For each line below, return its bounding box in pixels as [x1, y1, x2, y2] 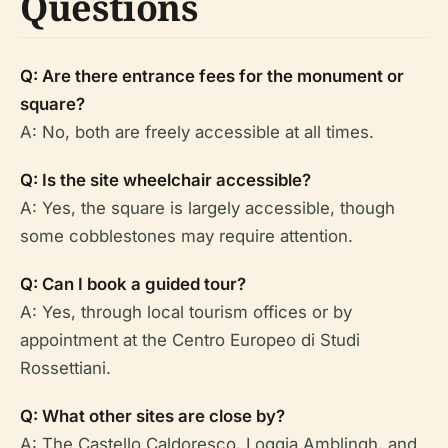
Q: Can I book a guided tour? [20, 274, 246, 295]
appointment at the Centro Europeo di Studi [20, 330, 360, 351]
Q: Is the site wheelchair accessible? [20, 170, 311, 191]
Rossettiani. [20, 358, 111, 379]
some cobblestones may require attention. [20, 226, 353, 247]
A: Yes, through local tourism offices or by [20, 302, 352, 323]
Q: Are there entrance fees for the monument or [20, 66, 404, 87]
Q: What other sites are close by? [20, 406, 285, 427]
